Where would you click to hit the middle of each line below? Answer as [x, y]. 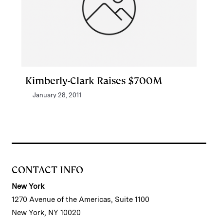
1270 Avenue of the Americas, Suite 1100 [81, 200]
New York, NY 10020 [46, 213]
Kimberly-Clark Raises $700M [94, 81]
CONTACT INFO [47, 170]
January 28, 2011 [57, 95]
